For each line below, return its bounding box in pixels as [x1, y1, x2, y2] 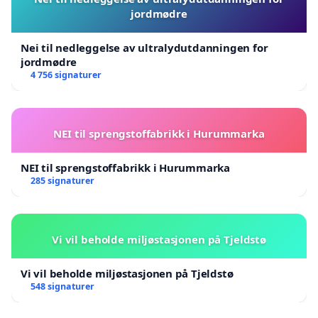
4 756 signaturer [30, 68, 102, 81]
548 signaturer [30, 280, 94, 292]
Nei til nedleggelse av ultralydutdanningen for [21, 40, 268, 55]
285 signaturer [30, 174, 94, 187]
